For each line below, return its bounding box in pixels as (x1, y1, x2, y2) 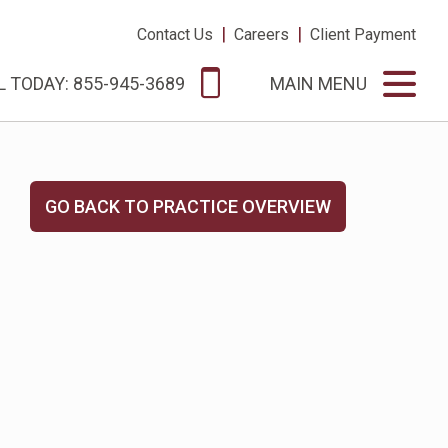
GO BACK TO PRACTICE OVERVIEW (45, 196, 331, 217)
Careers (234, 25, 289, 44)
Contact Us (137, 25, 213, 44)
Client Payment (310, 25, 416, 44)
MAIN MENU (270, 73, 367, 95)
